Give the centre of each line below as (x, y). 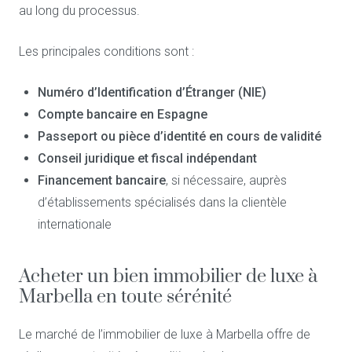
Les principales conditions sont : (108, 51)
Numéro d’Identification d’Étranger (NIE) (152, 92)
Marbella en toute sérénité (127, 297)
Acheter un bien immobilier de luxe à (168, 277)
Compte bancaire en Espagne (123, 114)
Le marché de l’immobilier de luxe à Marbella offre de (165, 334)
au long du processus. (81, 11)
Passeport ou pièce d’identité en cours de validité (180, 136)
